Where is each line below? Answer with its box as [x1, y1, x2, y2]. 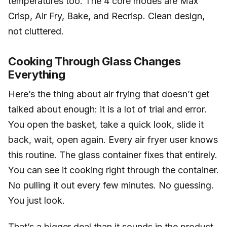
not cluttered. [8, 26, 64, 37]
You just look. [8, 195, 65, 206]
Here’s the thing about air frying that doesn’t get [8, 89, 209, 100]
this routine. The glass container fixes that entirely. [8, 149, 217, 161]
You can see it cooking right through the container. [8, 165, 219, 176]
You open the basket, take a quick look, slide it [8, 119, 204, 130]
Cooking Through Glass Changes [8, 55, 181, 68]
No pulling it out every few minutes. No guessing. [8, 180, 214, 191]
